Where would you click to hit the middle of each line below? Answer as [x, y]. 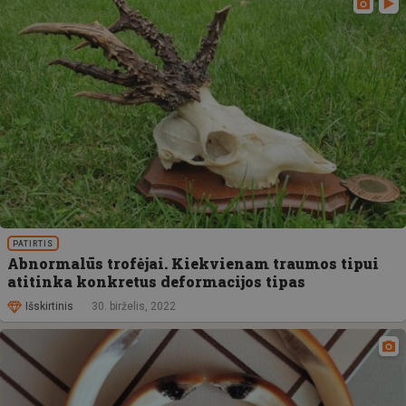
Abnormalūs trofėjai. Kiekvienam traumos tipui [193, 263]
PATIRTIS [34, 243]
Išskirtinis [49, 307]
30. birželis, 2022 [134, 307]
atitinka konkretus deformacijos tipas [156, 281]
